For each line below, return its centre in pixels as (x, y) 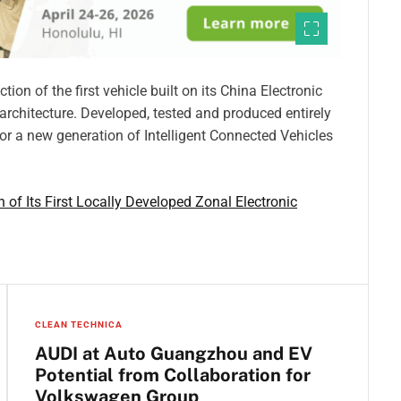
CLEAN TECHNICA (79, 324)
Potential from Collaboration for (173, 375)
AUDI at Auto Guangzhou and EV (174, 353)
